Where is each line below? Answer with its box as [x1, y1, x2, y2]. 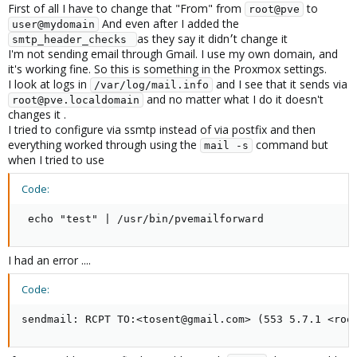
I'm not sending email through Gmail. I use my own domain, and [8, 46, 338, 61]
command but [253, 137, 328, 152]
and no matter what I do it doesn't [143, 92, 324, 107]
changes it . [8, 107, 66, 122]
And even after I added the [99, 16, 239, 31]
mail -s [204, 139, 249, 151]
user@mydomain [12, 18, 95, 30]
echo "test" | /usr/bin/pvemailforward [22, 213, 264, 225]
